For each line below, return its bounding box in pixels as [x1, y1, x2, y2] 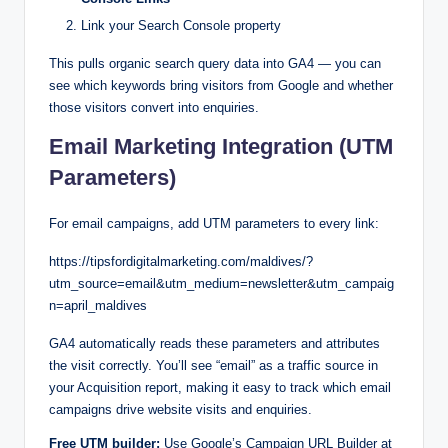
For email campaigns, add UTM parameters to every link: [49, 216, 379, 232]
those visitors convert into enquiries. [49, 100, 259, 116]
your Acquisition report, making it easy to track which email [49, 380, 391, 396]
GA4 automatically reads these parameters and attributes [49, 336, 380, 352]
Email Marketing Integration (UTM [49, 134, 393, 160]
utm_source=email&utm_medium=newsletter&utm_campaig [49, 276, 394, 292]
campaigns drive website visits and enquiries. [49, 402, 312, 418]
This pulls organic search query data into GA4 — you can [49, 56, 381, 72]
